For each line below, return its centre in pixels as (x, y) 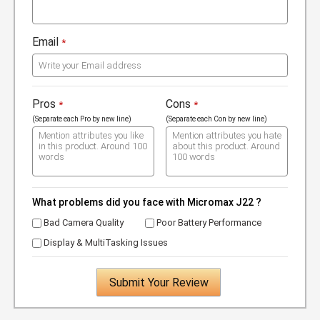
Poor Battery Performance (208, 223)
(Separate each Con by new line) (216, 119)
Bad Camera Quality (82, 223)
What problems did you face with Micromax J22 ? (147, 202)
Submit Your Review (159, 283)
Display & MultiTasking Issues (105, 243)
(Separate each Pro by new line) (82, 119)
